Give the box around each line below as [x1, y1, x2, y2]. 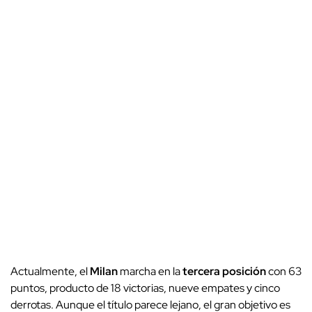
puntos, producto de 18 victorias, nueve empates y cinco [10, 280, 280, 295]
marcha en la [118, 263, 182, 279]
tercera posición [182, 263, 266, 279]
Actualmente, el [10, 263, 90, 279]
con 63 [266, 263, 302, 279]
